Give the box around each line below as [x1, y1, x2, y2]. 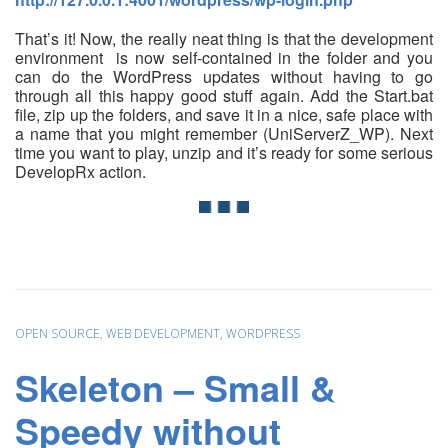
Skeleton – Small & [15, 361, 336, 414]
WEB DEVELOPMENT [106, 324, 220, 342]
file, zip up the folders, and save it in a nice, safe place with [15, 102, 433, 126]
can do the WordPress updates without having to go [15, 64, 433, 88]
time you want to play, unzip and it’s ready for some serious [15, 140, 433, 164]
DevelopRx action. [15, 159, 146, 183]
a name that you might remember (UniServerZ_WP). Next [15, 121, 433, 145]
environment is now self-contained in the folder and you [15, 45, 433, 69]
